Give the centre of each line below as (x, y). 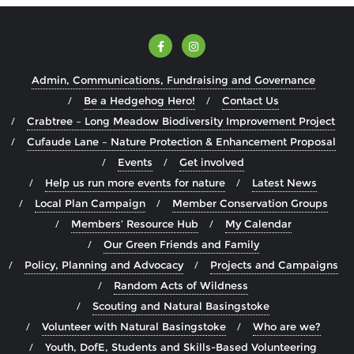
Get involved (212, 162)
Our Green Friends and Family (181, 245)
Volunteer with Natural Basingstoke (134, 327)
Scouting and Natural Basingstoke (181, 306)
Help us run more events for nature (135, 183)
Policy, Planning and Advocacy (104, 265)
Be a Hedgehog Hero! (139, 101)
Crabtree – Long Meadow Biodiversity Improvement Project (181, 121)
